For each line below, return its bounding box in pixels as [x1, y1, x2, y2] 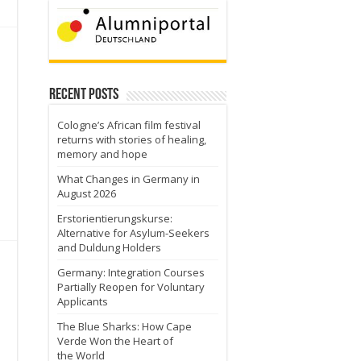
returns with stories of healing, [57, 131, 206, 147]
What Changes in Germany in [57, 171, 200, 186]
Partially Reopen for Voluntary [57, 279, 205, 294]
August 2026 [57, 185, 116, 201]
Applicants [57, 293, 108, 309]
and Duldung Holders [57, 239, 161, 255]
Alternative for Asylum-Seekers [57, 225, 210, 240]
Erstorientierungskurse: [57, 210, 172, 226]
